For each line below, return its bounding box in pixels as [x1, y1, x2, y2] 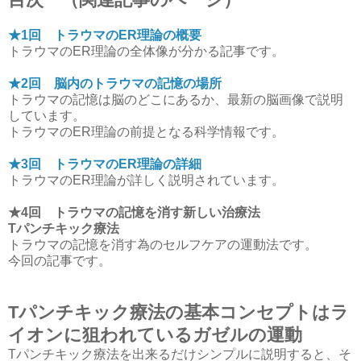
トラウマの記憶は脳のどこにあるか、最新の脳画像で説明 [8, 93, 343, 107]
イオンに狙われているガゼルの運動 [8, 325, 302, 346]
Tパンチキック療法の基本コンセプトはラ [8, 302, 349, 323]
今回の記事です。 [8, 254, 111, 268]
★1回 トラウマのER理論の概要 [8, 28, 201, 43]
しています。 [8, 109, 85, 123]
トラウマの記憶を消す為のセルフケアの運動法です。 [8, 238, 317, 252]
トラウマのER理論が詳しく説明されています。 [8, 173, 284, 188]
